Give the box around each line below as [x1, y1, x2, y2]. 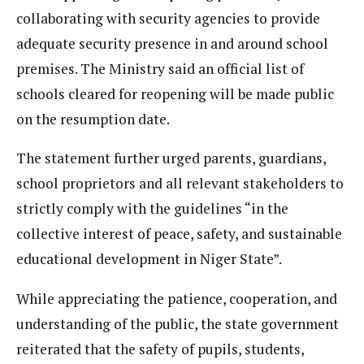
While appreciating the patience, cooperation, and [16, 288, 337, 308]
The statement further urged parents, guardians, [16, 149, 326, 168]
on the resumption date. [16, 109, 170, 128]
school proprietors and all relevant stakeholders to [16, 174, 344, 193]
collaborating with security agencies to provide [16, 8, 320, 28]
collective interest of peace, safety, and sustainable [16, 224, 342, 244]
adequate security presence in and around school [16, 33, 328, 53]
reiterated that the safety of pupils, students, [16, 339, 304, 358]
